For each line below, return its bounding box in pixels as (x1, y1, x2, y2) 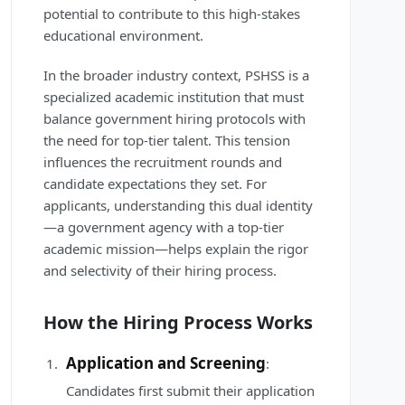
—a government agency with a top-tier (43, 218, 284, 237)
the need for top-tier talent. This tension (43, 131, 290, 150)
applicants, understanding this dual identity (43, 196, 313, 215)
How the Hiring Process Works (43, 310, 313, 335)
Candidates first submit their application (66, 381, 315, 400)
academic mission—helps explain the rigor (43, 240, 308, 259)
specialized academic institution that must (43, 88, 304, 107)
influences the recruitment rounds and (43, 153, 282, 172)
